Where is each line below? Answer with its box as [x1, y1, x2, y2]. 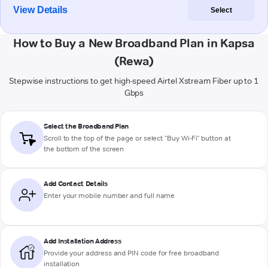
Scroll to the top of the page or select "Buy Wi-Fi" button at [44, 133, 231, 143]
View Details [13, 5, 68, 16]
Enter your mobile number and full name [44, 191, 175, 200]
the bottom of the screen [44, 144, 124, 154]
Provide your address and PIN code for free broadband [44, 248, 220, 258]
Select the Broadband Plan [44, 121, 129, 131]
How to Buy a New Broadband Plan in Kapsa [13, 36, 255, 51]
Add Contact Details [44, 179, 108, 188]
